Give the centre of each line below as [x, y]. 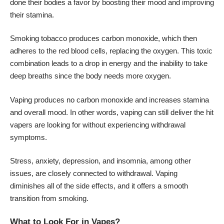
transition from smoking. [49, 198]
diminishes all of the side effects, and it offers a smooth [99, 186]
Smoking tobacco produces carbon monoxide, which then [103, 38]
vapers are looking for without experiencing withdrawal [98, 124]
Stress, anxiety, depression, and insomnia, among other [100, 161]
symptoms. [28, 137]
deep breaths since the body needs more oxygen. [90, 76]
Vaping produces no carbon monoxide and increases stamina [109, 99]
